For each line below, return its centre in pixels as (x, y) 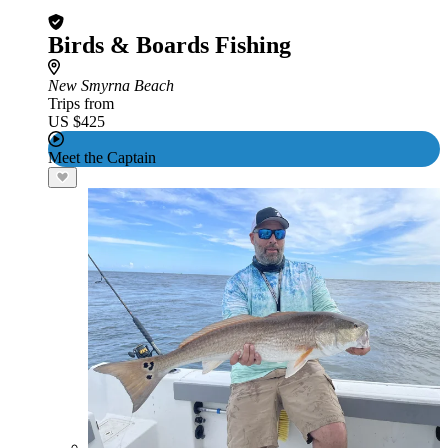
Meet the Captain (102, 157)
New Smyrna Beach (111, 85)
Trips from (81, 103)
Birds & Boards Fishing (169, 45)
